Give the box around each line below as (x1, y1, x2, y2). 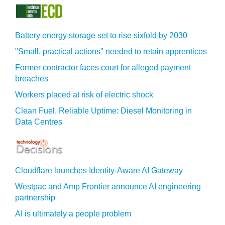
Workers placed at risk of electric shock (15, 90, 153, 99)
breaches (15, 74, 48, 83)
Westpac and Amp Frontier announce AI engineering (15, 182, 201, 191)
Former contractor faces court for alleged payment (15, 63, 191, 72)
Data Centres (15, 118, 62, 126)
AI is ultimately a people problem (15, 209, 131, 218)
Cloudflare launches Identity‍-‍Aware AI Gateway (15, 166, 183, 175)
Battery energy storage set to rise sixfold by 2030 (15, 31, 187, 40)
